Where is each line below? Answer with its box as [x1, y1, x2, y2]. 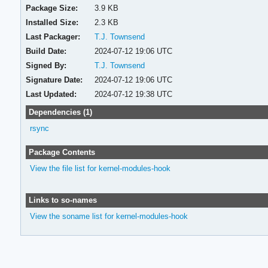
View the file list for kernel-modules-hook [29, 163, 170, 173]
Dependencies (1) [28, 107, 92, 117]
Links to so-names [28, 196, 97, 205]
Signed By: [26, 60, 67, 70]
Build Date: [26, 46, 67, 56]
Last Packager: [26, 32, 81, 41]
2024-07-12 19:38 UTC [94, 89, 172, 99]
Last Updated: [26, 89, 77, 99]
